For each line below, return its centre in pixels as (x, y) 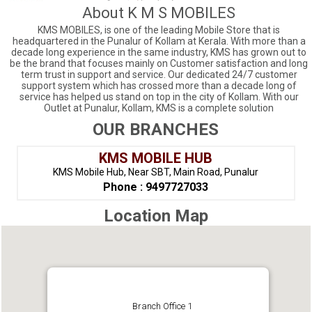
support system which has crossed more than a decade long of (159, 86)
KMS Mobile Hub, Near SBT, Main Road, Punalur (156, 172)
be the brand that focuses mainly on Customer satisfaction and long (159, 64)
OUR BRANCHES (156, 130)
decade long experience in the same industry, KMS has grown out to (159, 53)
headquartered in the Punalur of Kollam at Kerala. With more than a (159, 41)
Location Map (156, 216)
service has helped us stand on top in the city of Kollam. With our (159, 97)
